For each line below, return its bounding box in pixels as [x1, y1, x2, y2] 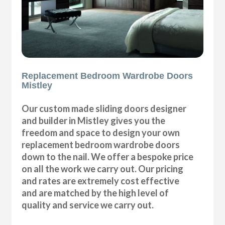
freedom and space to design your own [22, 127, 180, 139]
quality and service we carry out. [22, 199, 154, 211]
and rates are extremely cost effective [22, 175, 180, 187]
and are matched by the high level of [22, 187, 169, 199]
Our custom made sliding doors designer [22, 103, 187, 115]
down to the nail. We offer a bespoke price [22, 151, 194, 163]
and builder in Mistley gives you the [22, 115, 166, 127]
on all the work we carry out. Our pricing [22, 163, 184, 175]
